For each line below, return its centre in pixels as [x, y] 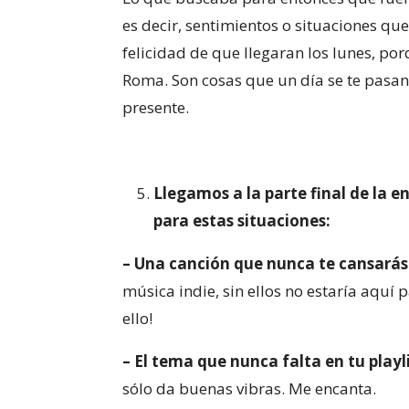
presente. [156, 108]
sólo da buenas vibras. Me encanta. [250, 389]
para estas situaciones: [242, 221]
